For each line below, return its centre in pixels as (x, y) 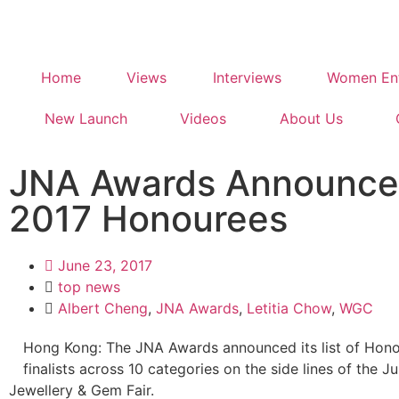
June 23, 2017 (105, 265)
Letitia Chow (289, 308)
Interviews (247, 77)
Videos (204, 118)
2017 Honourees (148, 219)
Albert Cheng (103, 308)
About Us (311, 118)
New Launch (85, 118)
